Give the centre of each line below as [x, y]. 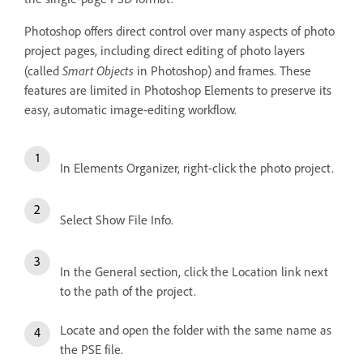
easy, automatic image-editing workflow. [130, 110]
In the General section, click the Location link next [194, 272]
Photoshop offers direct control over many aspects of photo [179, 32]
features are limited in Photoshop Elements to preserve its [178, 91]
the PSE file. [92, 350]
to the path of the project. [128, 292]
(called [43, 71]
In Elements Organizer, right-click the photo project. [197, 169]
